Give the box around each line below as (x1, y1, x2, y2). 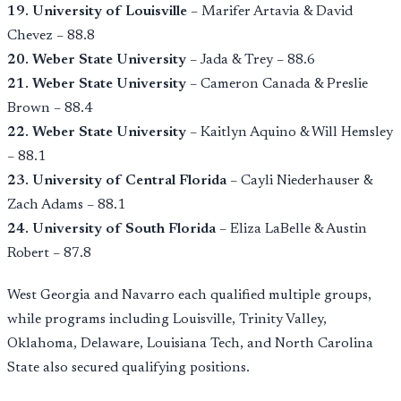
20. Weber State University (7, 53, 186, 68)
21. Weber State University (7, 77, 186, 92)
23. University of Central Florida (7, 174, 226, 189)
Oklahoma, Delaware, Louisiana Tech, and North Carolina (7, 337, 373, 352)
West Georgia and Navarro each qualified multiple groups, (7, 288, 371, 303)
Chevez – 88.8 (7, 29, 95, 44)
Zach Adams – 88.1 (7, 198, 125, 213)
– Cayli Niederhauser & (226, 174, 372, 189)
